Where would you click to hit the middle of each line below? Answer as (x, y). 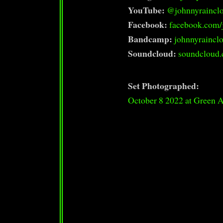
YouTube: (147, 10)
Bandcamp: (150, 39)
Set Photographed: (164, 86)
